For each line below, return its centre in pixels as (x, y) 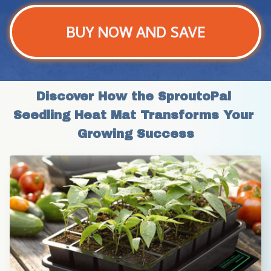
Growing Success (135, 133)
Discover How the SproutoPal (133, 96)
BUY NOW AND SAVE (135, 32)
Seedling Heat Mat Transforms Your (133, 115)
